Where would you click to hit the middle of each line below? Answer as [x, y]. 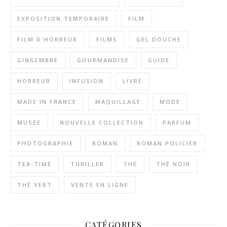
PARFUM [177, 122]
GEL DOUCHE [159, 39]
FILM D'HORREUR [47, 39]
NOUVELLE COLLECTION [102, 122]
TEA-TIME [34, 164]
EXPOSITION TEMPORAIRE [63, 18]
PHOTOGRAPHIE [45, 143]
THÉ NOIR [173, 164]
